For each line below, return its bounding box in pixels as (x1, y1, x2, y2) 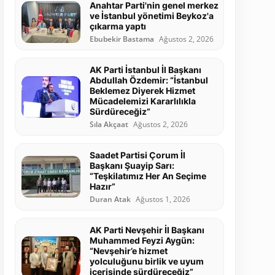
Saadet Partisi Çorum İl (89, 150, 185, 161)
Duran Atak (89, 195, 131, 204)
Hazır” (89, 181, 115, 192)
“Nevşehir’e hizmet (89, 246, 168, 257)
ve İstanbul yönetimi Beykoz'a (89, 10, 214, 21)
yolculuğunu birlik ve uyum (89, 256, 204, 267)
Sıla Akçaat (89, 120, 128, 130)
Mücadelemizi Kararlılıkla (89, 96, 196, 107)
